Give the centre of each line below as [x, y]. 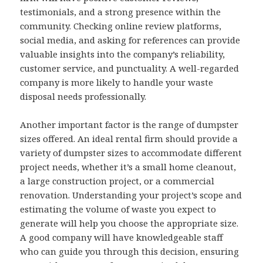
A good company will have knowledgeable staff [122, 237]
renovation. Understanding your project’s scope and [131, 195]
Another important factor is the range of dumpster [129, 125]
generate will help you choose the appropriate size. [129, 223]
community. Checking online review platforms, [121, 26]
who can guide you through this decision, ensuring [130, 252]
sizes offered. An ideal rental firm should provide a [129, 139]
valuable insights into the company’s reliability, [123, 54]
